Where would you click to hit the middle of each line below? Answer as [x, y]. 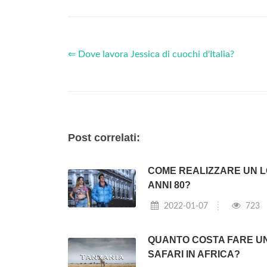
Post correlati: [104, 138]
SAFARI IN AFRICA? [194, 254]
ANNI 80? [169, 185]
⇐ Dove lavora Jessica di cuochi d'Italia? [151, 55]
